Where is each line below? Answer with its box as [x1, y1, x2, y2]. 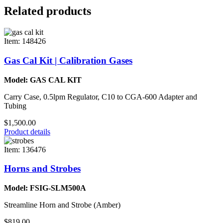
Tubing [4, 101, 26, 110]
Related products [4, 4, 91, 18]
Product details [4, 127, 50, 136]
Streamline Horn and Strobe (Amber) [4, 201, 120, 210]
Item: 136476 [4, 145, 46, 154]
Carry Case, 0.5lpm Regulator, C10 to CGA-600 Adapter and [4, 92, 197, 101]
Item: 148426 [4, 37, 46, 46]
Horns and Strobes [4, 163, 81, 174]
